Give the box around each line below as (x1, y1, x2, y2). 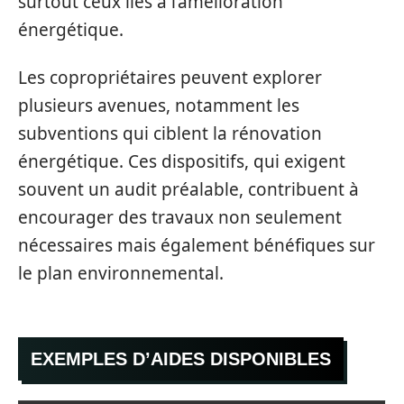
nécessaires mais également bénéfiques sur (18, 234, 375, 257)
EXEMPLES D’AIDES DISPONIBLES (31, 348, 331, 369)
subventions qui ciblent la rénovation (18, 122, 322, 145)
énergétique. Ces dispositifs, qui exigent (18, 150, 345, 173)
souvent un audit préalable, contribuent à (18, 178, 359, 201)
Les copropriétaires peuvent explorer (18, 66, 322, 89)
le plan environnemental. (18, 262, 224, 285)
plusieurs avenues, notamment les (18, 94, 299, 117)
